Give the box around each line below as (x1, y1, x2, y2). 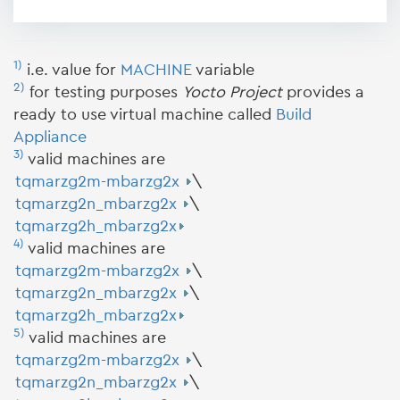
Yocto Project (182, 84, 282, 100)
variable (192, 62, 254, 78)
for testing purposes (29, 84, 182, 100)
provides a (282, 84, 364, 100)
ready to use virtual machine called (13, 106, 276, 122)
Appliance (13, 129, 87, 145)
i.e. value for (27, 62, 121, 78)
